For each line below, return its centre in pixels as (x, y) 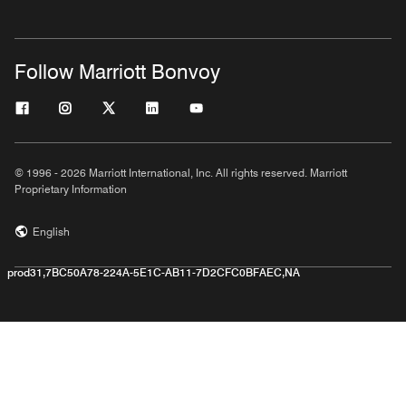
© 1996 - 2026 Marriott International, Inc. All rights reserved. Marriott (181, 173)
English (51, 232)
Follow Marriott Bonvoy (117, 72)
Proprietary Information (71, 189)
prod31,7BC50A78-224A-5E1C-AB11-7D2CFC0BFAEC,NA (154, 273)
